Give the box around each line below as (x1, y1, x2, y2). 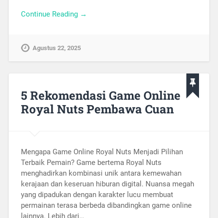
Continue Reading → (20, 10, 87, 19)
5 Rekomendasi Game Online (20, 88, 181, 104)
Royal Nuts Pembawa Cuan (20, 101, 174, 117)
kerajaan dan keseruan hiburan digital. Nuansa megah (20, 180, 194, 188)
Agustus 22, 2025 (32, 44, 81, 52)
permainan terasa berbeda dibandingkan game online (20, 201, 192, 210)
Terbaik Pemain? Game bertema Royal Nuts (20, 158, 162, 167)
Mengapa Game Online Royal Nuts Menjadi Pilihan (20, 147, 183, 156)
